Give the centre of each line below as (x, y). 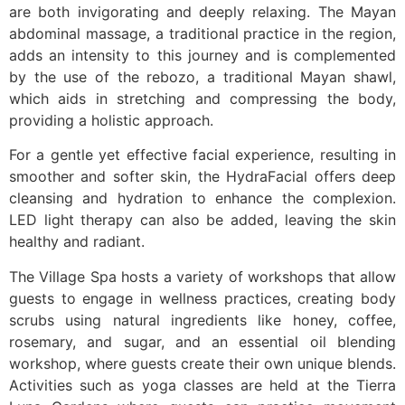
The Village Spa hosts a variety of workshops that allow (202, 276)
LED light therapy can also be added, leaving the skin (202, 220)
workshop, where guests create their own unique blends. (202, 363)
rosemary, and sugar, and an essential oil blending (202, 341)
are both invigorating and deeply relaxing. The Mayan (202, 12)
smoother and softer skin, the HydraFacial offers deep (202, 177)
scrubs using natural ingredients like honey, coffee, (202, 320)
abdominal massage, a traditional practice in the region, (202, 34)
